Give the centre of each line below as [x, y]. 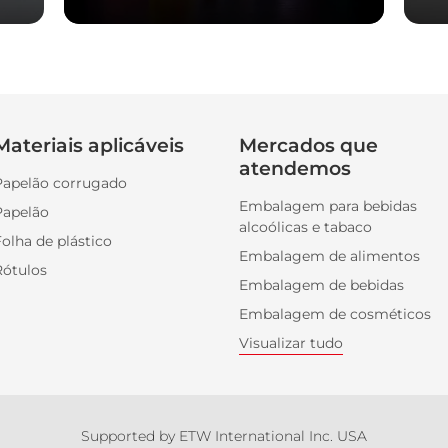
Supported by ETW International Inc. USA [224, 435]
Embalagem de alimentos [329, 255]
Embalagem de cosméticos [335, 313]
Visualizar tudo [291, 342]
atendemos [295, 167]
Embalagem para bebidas [328, 205]
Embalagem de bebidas [321, 284]
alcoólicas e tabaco [305, 226]
